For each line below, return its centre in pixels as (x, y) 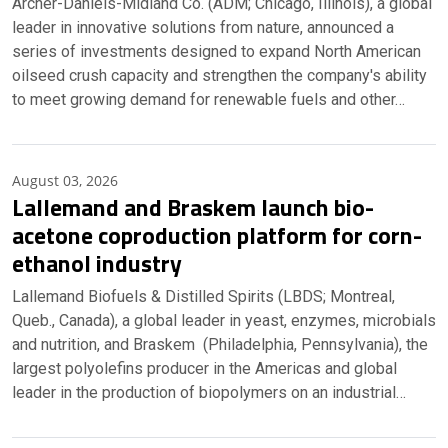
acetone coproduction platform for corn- (217, 235)
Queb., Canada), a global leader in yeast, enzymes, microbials (224, 320)
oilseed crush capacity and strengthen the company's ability (219, 75)
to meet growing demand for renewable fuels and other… (208, 99)
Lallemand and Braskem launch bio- (193, 207)
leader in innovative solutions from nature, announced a (203, 27)
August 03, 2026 (65, 180)
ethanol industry (97, 263)
